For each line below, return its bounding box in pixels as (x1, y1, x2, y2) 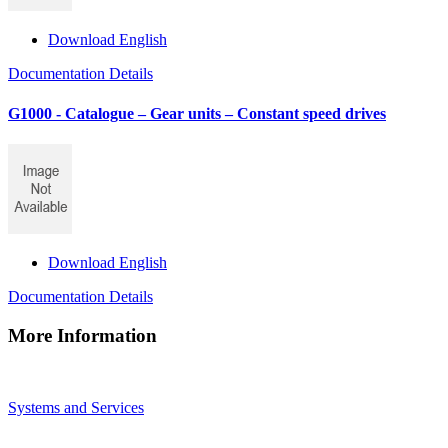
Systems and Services (8, 399, 144, 417)
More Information (8, 324, 157, 346)
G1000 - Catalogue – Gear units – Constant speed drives (8, 104, 386, 122)
